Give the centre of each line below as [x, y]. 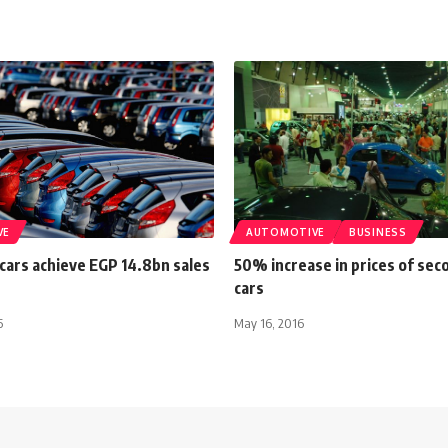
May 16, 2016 [269, 322]
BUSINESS [378, 231]
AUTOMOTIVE [285, 231]
